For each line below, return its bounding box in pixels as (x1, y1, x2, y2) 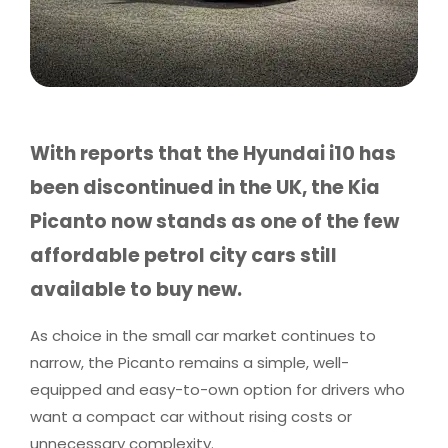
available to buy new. (30, 276, 242, 304)
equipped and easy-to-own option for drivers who (30, 379, 405, 401)
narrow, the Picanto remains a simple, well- (30, 352, 349, 374)
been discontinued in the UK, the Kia (30, 174, 380, 202)
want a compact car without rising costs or (30, 406, 352, 428)
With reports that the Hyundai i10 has (30, 140, 396, 168)
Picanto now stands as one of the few (30, 208, 399, 236)
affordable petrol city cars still (30, 242, 337, 270)
